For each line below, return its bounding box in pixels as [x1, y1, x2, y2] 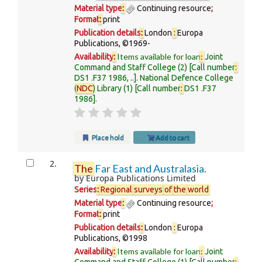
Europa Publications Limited [86, 173, 196, 185]
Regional [101, 185, 133, 195]
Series [74, 185, 98, 195]
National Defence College [140, 73, 234, 82]
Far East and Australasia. [93, 162, 207, 175]
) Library [93, 83, 122, 93]
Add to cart [154, 132, 189, 142]
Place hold [90, 132, 124, 142]
